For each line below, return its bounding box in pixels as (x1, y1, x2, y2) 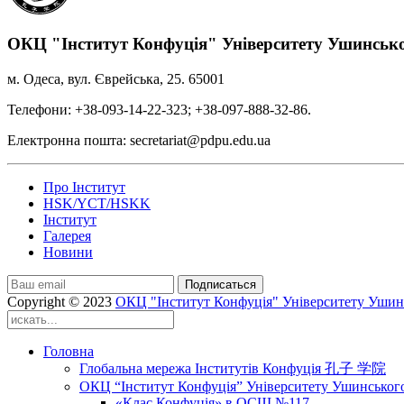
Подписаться (185, 278, 256, 292)
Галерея (43, 228, 91, 244)
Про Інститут (43, 179, 125, 196)
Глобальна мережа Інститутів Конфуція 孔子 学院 (79, 361, 386, 377)
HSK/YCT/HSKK (43, 196, 151, 212)
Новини (43, 244, 93, 261)
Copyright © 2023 (7, 294, 115, 310)
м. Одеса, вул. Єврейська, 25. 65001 (7, 71, 225, 87)
